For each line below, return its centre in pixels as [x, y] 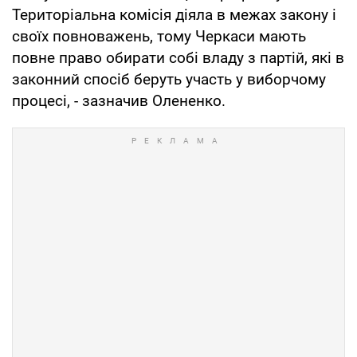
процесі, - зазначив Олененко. [119, 100]
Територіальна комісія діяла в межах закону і [174, 14]
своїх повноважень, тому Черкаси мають [159, 36]
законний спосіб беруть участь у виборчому [169, 79]
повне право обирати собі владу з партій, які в [178, 57]
